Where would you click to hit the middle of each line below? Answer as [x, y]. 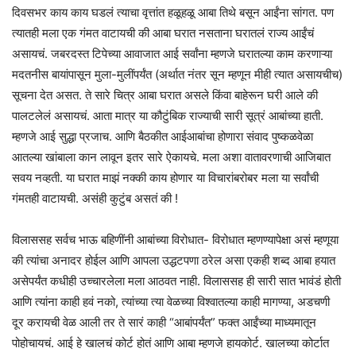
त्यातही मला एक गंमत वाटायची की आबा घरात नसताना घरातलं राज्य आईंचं [163, 33]
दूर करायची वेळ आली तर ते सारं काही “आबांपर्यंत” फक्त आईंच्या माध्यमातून [164, 322]
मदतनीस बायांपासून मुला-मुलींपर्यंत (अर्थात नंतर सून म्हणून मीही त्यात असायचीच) [177, 74]
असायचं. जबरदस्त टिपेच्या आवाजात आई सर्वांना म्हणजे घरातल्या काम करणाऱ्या [172, 53]
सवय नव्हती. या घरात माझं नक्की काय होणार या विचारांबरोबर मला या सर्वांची [165, 177]
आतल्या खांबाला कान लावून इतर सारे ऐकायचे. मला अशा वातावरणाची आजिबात [171, 157]
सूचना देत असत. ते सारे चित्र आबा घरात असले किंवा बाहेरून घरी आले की [165, 95]
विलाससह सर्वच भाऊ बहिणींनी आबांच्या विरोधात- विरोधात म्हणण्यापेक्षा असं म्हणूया [175, 239]
